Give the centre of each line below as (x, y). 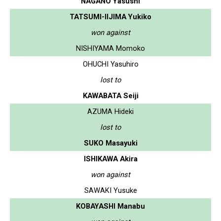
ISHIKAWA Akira (110, 159)
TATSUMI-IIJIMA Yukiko (110, 17)
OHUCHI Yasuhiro (110, 64)
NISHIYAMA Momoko (110, 48)
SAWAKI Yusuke (110, 190)
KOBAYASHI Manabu (110, 206)
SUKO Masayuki (110, 143)
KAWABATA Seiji (110, 95)
